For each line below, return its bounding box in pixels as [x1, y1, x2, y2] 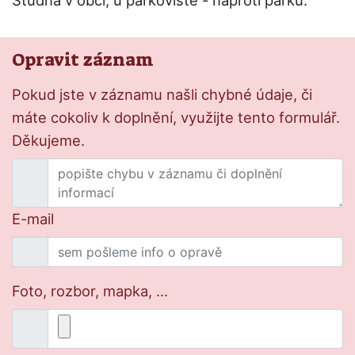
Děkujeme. [12, 132, 85, 150]
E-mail [12, 210, 54, 228]
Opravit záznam [12, 48, 154, 72]
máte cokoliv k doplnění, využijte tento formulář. [12, 109, 340, 127]
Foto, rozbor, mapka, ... [12, 282, 168, 300]
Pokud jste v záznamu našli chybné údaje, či [12, 86, 312, 104]
